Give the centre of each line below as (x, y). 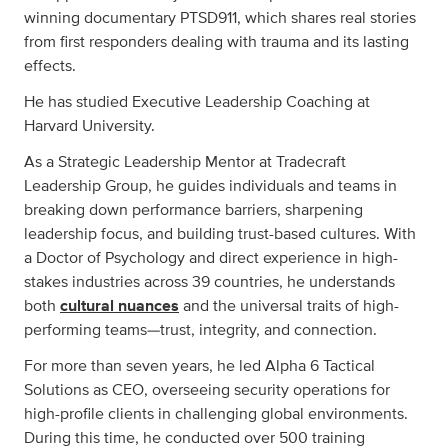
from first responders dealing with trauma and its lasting (216, 42)
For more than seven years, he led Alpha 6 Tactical (199, 366)
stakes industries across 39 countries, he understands (209, 282)
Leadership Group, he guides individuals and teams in (210, 186)
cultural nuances (119, 306)
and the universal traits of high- (289, 306)
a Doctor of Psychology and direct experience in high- (211, 258)
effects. (50, 66)
